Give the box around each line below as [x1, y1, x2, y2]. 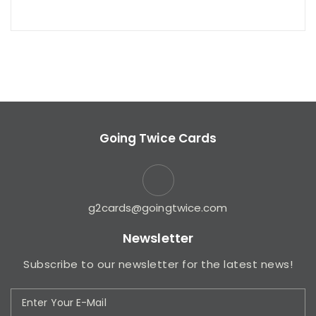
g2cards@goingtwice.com [88, 200, 228, 216]
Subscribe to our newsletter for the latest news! [23, 257, 293, 272]
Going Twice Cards [99, 130, 217, 147]
